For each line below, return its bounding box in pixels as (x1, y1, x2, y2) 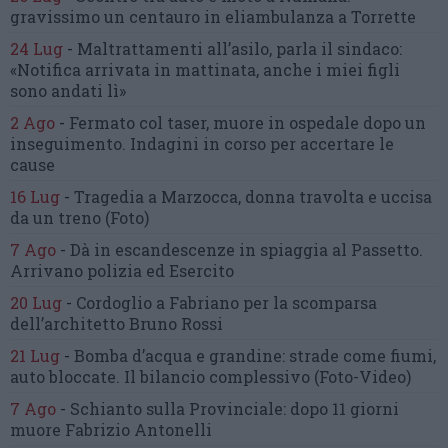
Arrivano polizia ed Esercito (10, 259, 234, 281)
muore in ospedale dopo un (213, 111, 426, 133)
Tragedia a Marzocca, (74, 185, 245, 207)
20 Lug (10, 291, 62, 313)
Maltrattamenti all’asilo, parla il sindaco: (77, 37, 402, 59)
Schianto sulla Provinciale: (70, 397, 290, 419)
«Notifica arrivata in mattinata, (10, 58, 263, 80)
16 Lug (10, 185, 60, 207)
